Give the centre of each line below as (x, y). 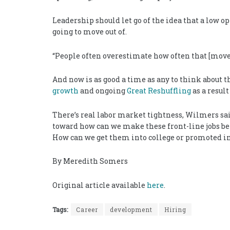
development (131, 209)
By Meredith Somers (90, 161)
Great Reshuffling (159, 91)
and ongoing (103, 91)
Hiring (175, 209)
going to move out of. (90, 32)
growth (65, 91)
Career (87, 209)
